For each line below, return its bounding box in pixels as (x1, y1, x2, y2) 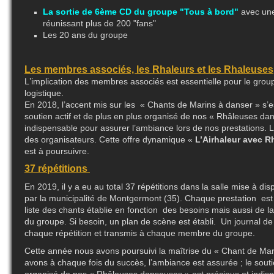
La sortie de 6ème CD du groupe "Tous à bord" (43, 7, 241, 17)
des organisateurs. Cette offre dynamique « (24, 135, 195, 144)
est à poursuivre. (24, 146, 89, 156)
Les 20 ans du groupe (43, 30, 128, 40)
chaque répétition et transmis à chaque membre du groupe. (24, 228, 255, 238)
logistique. (24, 88, 64, 98)
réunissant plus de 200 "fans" (43, 18, 156, 28)
